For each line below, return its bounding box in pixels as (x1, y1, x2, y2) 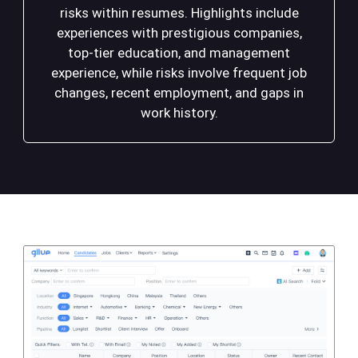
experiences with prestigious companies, (56, 25, 302, 42)
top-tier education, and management (68, 45, 290, 62)
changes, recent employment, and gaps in (54, 85, 304, 101)
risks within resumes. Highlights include (59, 5, 299, 22)
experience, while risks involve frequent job (51, 65, 307, 82)
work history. (140, 105, 218, 121)
